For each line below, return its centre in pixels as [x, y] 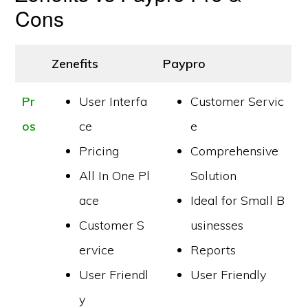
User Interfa [113, 101]
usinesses [217, 225]
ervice [97, 250]
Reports [213, 250]
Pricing [99, 151]
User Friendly [229, 275]
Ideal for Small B [238, 200]
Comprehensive [235, 151]
